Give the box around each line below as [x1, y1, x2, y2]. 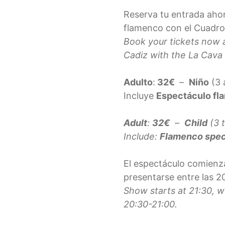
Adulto [123, 77, 153, 88]
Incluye [123, 90, 156, 101]
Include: [123, 131, 160, 142]
